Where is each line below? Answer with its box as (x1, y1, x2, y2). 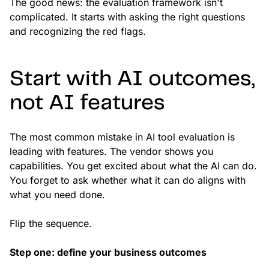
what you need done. (10, 189, 105, 201)
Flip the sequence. (10, 217, 92, 230)
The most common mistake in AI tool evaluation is (10, 131, 235, 144)
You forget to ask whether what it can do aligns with (10, 174, 246, 187)
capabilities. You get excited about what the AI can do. (10, 160, 257, 172)
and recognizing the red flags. (10, 25, 146, 38)
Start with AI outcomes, (10, 69, 255, 90)
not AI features (10, 93, 165, 114)
